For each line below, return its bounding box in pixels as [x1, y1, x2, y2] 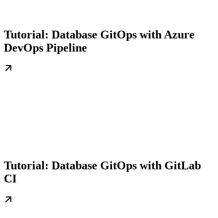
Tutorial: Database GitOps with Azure [4, 28, 195, 41]
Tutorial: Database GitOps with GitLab [4, 159, 201, 172]
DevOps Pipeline [4, 41, 87, 54]
